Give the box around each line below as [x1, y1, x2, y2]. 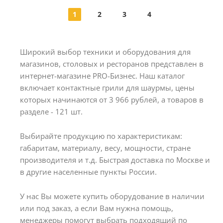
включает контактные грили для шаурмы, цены [20, 83, 195, 93]
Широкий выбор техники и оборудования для [20, 47, 191, 57]
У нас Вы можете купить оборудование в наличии [20, 191, 205, 201]
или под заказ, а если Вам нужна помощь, [20, 203, 173, 213]
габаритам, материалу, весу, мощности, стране [20, 142, 191, 153]
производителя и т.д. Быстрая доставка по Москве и [20, 154, 210, 165]
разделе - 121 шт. [20, 107, 83, 116]
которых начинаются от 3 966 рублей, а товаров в [20, 95, 204, 105]
